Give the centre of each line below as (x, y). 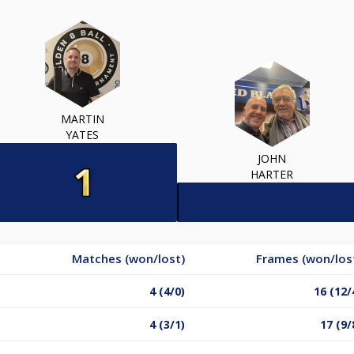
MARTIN (82, 119)
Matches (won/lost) (128, 258)
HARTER (272, 174)
